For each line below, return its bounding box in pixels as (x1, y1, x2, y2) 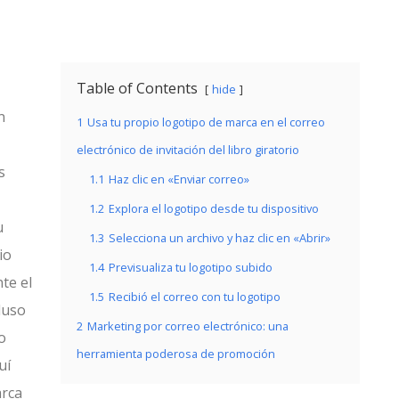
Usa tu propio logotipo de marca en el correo (87, 114, 325, 130)
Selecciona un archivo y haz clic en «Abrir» (109, 230, 330, 246)
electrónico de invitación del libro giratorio (77, 142, 299, 158)
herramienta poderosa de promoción (77, 346, 275, 362)
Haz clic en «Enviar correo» (109, 171, 249, 187)
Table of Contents (77, 78, 198, 98)
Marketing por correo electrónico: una (87, 318, 289, 334)
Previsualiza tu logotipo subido (109, 259, 273, 275)
